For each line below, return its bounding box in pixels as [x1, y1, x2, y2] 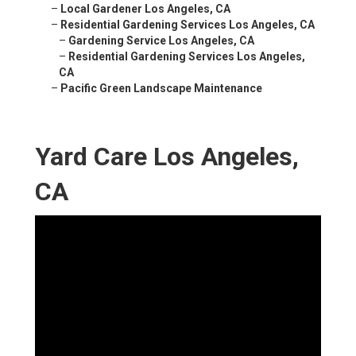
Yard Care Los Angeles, [35, 141, 299, 172]
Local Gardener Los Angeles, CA [60, 2, 230, 16]
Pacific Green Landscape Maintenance [60, 82, 262, 95]
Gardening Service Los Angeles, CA [68, 34, 254, 48]
